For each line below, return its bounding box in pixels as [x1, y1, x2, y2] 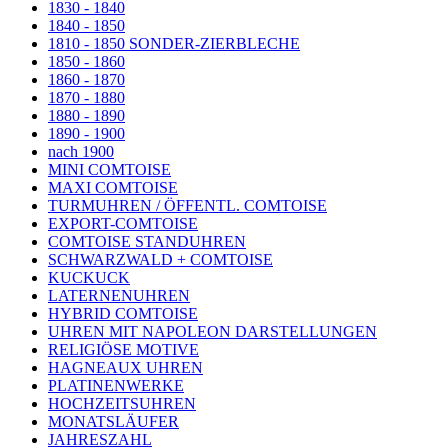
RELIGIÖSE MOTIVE [48, 341, 199, 359]
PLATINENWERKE [48, 377, 184, 395]
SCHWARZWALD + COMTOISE [48, 251, 273, 269]
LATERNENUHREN [48, 287, 190, 305]
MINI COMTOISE [48, 161, 171, 179]
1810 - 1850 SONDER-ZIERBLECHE [48, 35, 300, 53]
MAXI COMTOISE [48, 179, 178, 197]
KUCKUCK [48, 269, 130, 287]
